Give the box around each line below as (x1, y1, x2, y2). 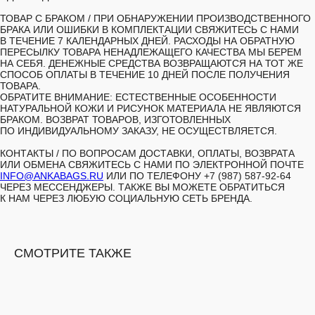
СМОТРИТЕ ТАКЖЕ (14, 246, 131, 260)
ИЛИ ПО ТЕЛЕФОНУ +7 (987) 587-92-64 (103, 170, 291, 181)
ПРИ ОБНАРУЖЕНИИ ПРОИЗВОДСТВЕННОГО (91, 13, 311, 24)
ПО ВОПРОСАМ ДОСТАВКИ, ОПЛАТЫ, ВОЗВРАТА (59, 148, 295, 159)
